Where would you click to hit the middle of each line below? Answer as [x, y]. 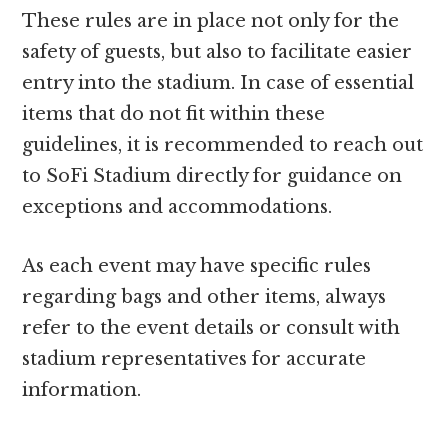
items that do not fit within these [174, 114]
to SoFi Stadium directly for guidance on [212, 176]
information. [82, 390]
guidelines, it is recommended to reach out [223, 145]
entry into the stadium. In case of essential [218, 83]
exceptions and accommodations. [177, 207]
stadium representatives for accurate [194, 359]
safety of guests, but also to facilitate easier [217, 52]
